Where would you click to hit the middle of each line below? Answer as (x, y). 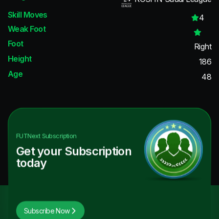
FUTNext (28, 136)
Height (20, 58)
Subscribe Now (47, 211)
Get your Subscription (74, 151)
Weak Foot (27, 29)
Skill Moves (28, 14)
